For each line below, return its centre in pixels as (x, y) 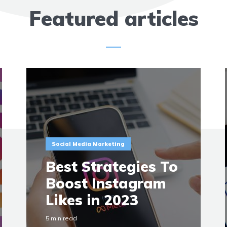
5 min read (62, 218)
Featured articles (113, 18)
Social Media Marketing (88, 144)
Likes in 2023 (92, 200)
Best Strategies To (112, 166)
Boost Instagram (106, 183)
